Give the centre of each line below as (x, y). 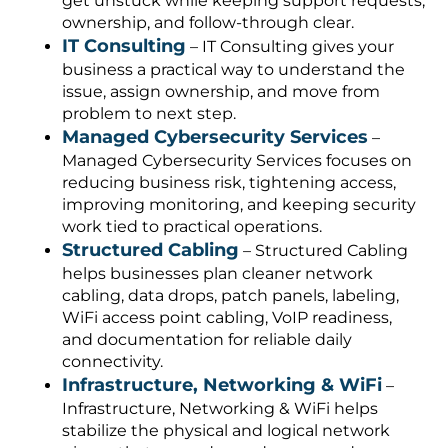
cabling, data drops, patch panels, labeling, (231, 295)
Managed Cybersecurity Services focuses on (237, 160)
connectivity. (113, 361)
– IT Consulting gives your (290, 46)
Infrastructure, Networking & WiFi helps (220, 408)
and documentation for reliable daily (207, 339)
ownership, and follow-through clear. (208, 22)
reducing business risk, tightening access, (229, 182)
